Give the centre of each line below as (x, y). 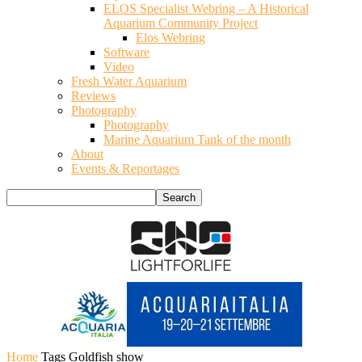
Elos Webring (170, 38)
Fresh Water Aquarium (129, 81)
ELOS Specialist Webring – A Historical (206, 8)
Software (126, 52)
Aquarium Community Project (181, 23)
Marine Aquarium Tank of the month (197, 139)
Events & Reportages (125, 168)
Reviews (93, 96)
